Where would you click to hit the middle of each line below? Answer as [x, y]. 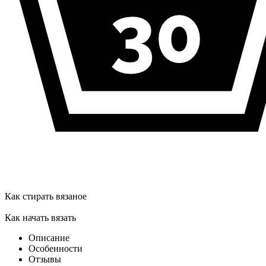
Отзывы [45, 259]
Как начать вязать [40, 218]
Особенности [56, 249]
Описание [49, 238]
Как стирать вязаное [46, 197]
